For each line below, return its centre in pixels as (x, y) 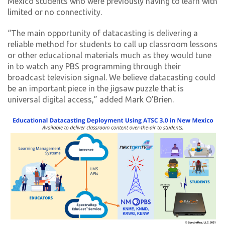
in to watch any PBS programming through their (94, 66)
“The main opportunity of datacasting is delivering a (103, 33)
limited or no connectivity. (55, 12)
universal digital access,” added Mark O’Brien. (91, 99)
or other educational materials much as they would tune (109, 55)
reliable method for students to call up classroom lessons (113, 44)
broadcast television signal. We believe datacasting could (111, 77)
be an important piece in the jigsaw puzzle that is (96, 88)
